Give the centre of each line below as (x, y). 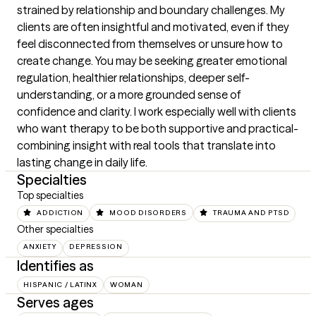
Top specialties (50, 195)
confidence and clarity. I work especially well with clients (157, 111)
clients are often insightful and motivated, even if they (153, 27)
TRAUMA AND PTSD (251, 213)
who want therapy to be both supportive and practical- (158, 128)
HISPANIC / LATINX (60, 285)
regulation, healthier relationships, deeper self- (133, 78)
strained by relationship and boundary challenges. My (151, 10)
